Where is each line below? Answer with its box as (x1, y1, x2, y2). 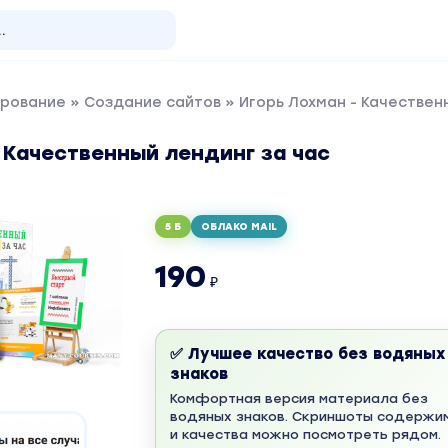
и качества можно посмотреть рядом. (169, 427, 441, 442)
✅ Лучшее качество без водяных (169, 345, 445, 363)
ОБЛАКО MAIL (200, 220, 277, 233)
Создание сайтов (84, 94, 221, 111)
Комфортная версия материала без (169, 391, 428, 406)
